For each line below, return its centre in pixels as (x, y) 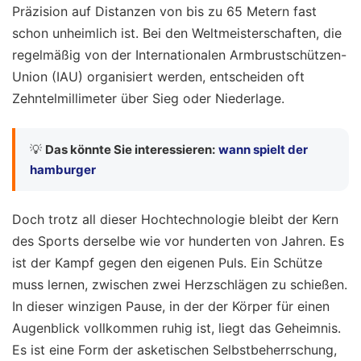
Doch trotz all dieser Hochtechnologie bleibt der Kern (175, 220)
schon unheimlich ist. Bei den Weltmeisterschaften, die (177, 33)
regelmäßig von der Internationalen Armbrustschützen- (179, 55)
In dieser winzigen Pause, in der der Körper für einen (171, 307)
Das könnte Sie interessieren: (130, 149)
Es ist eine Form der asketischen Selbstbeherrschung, (174, 350)
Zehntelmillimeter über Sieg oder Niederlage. (148, 99)
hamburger (63, 169)
